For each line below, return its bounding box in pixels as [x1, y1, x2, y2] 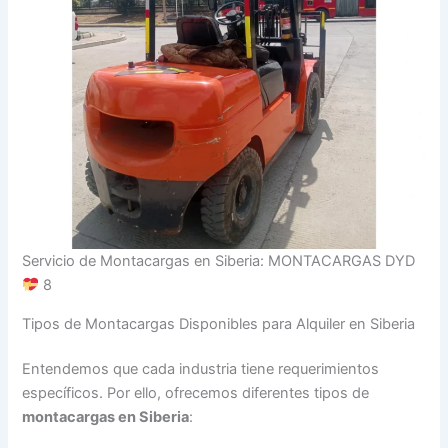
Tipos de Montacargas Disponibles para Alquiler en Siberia [22, 314, 416, 333]
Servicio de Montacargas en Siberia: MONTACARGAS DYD [22, 252, 416, 271]
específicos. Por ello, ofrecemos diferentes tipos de [22, 384, 370, 403]
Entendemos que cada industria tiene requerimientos [22, 360, 380, 379]
